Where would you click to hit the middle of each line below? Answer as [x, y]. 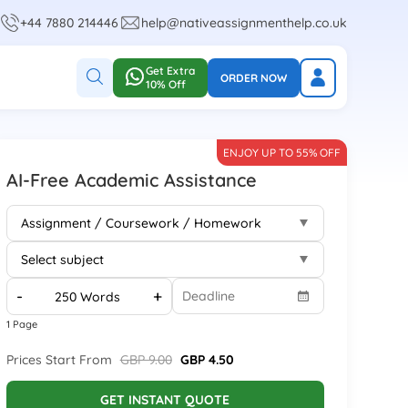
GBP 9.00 [146, 360]
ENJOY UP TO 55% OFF [281, 153]
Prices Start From [61, 360]
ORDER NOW [253, 77]
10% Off [165, 84]
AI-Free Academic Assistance [131, 180]
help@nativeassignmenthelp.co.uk [244, 23]
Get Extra [170, 71]
